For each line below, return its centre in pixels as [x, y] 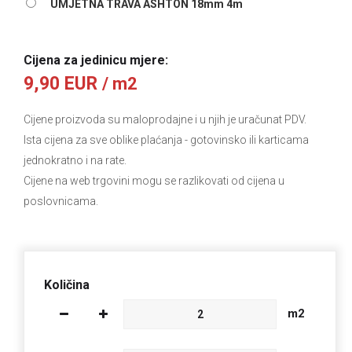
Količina [67, 284]
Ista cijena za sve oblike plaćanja [103, 139]
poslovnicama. [61, 201]
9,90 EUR [60, 83]
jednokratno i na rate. [75, 160]
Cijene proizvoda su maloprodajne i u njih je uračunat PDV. [165, 119]
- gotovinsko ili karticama [246, 139]
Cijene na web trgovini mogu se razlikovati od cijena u [154, 180]
